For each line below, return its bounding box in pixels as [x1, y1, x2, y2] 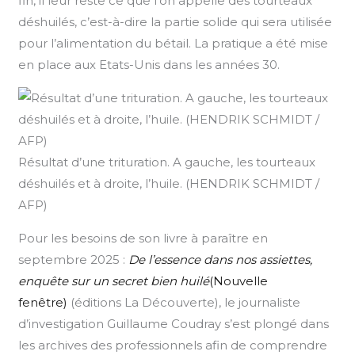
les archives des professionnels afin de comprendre [18, 337, 328, 353]
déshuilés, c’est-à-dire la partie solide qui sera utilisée [18, 13, 333, 29]
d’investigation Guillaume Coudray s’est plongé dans [18, 315, 330, 331]
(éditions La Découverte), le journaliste [67, 294, 301, 310]
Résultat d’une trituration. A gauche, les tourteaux [18, 154, 316, 170]
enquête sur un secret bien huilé [18, 273, 210, 288]
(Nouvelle [209, 273, 269, 288]
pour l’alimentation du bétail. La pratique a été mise [18, 35, 329, 51]
